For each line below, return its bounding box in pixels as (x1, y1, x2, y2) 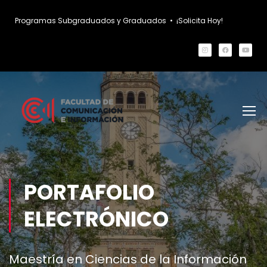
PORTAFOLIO (24, 178, 154, 207)
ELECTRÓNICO (24, 204, 169, 234)
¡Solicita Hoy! (176, 15, 223, 26)
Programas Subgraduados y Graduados (15, 15, 166, 26)
